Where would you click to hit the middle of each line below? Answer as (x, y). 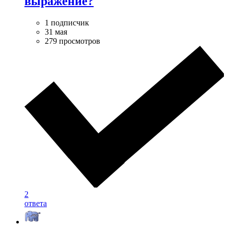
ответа (36, 203)
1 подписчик (67, 23)
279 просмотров (73, 41)
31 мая (56, 32)
